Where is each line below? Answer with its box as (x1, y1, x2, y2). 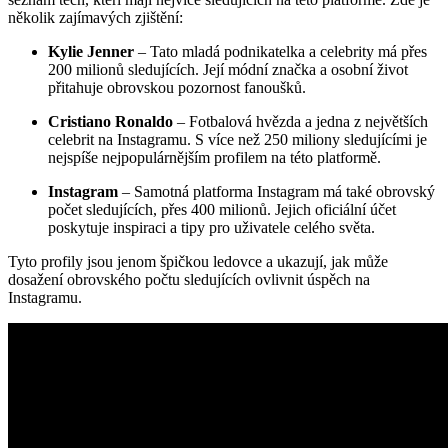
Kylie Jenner (48, 42, 134, 60)
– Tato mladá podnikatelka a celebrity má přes (134, 42, 427, 60)
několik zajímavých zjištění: (8, 8, 183, 26)
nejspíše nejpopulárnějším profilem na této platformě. (48, 148, 381, 166)
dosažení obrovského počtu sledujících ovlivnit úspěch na (8, 270, 370, 288)
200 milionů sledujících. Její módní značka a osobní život (48, 60, 408, 78)
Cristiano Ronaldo (48, 112, 173, 130)
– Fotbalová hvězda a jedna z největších (173, 112, 428, 130)
